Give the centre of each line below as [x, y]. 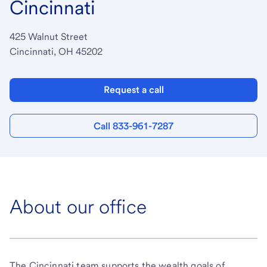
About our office [78, 206]
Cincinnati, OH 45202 [56, 51]
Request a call [133, 89]
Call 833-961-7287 [133, 126]
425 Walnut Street [49, 36]
